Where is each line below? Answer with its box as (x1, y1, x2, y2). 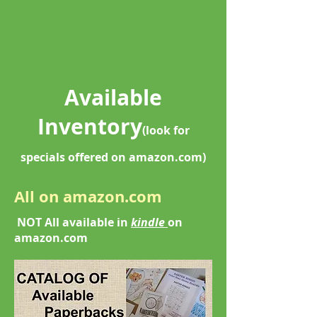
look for (145, 122, 190, 138)
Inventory (37, 112, 142, 141)
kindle (131, 214, 168, 230)
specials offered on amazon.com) (21, 149, 206, 165)
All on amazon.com (14, 185, 162, 207)
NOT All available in (14, 214, 131, 230)
